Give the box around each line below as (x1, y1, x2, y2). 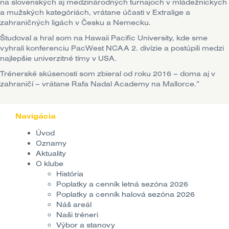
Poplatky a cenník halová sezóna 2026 (56, 190, 195, 199)
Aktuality (36, 149, 66, 158)
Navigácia (15, 111, 56, 121)
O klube (36, 159, 63, 169)
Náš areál (56, 200, 91, 210)
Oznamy (36, 139, 66, 148)
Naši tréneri (56, 210, 98, 220)
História (56, 169, 83, 179)
